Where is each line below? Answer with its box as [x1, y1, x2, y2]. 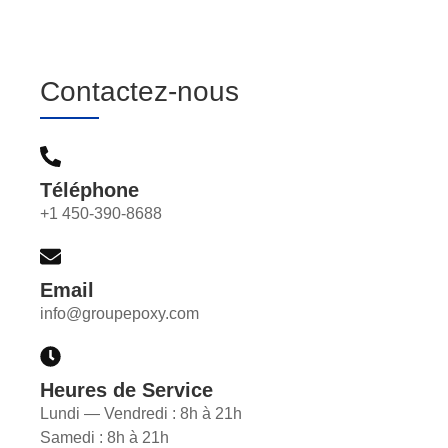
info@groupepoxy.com [40, 305, 199, 323]
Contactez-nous [40, 76, 239, 108]
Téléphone [40, 179, 139, 202]
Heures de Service [40, 379, 213, 402]
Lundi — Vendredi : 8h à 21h [40, 405, 242, 423]
